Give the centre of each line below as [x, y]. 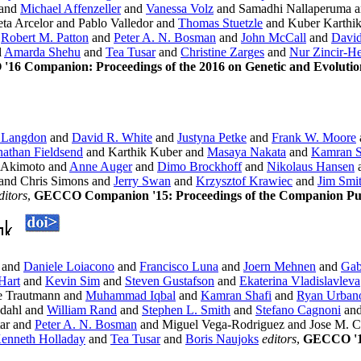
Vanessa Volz [180, 9]
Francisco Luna [179, 267]
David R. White [112, 138]
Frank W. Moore [314, 138]
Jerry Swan [142, 181]
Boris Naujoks [222, 339]
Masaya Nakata [247, 152]
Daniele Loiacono [69, 267]
